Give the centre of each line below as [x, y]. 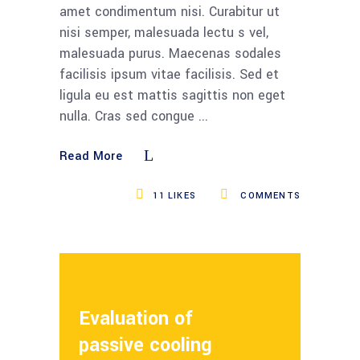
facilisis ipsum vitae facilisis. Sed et [169, 74]
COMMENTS [269, 195]
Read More [91, 156]
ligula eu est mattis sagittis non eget [172, 95]
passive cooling [145, 345]
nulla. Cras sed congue [129, 116]
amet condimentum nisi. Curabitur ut [170, 11]
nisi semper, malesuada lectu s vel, [164, 32]
